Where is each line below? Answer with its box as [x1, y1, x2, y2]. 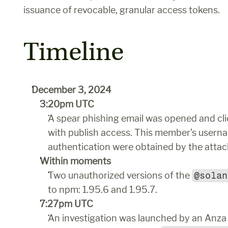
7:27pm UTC [40, 198, 93, 209]
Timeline [23, 37, 124, 67]
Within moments [40, 156, 111, 166]
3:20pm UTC [40, 99, 94, 109]
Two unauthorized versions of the [48, 170, 192, 181]
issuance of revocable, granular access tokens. [23, 5, 220, 15]
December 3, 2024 [32, 84, 111, 95]
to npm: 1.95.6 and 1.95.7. [48, 184, 159, 195]
